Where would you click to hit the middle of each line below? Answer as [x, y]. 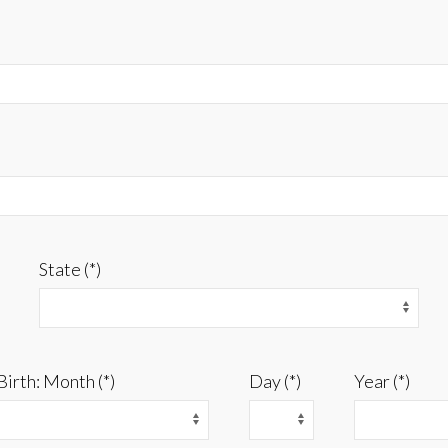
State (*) [70, 269]
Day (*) [275, 381]
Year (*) [381, 381]
